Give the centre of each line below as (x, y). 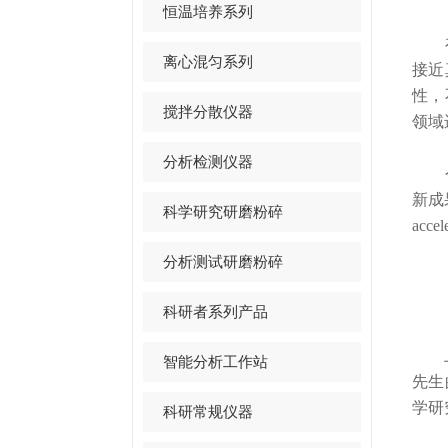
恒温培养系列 (208, 11)
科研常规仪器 (208, 411)
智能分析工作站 (215, 361)
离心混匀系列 (208, 61)
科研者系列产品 (215, 311)
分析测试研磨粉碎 (223, 261)
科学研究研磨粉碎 (223, 211)
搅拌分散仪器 (208, 111)
